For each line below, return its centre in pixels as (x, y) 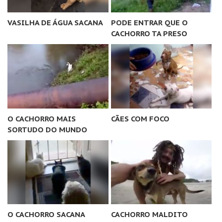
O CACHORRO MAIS (42, 118)
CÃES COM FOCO (140, 118)
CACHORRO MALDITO (149, 215)
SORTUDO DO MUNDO (47, 129)
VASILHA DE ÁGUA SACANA (55, 22)
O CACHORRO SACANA (46, 215)
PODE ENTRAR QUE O (149, 22)
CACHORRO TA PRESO (149, 33)
